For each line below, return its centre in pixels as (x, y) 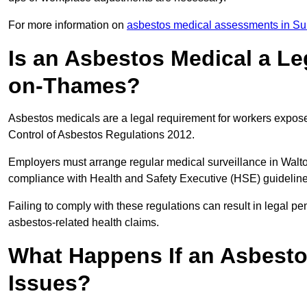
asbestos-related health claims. (84, 223)
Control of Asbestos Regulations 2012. (103, 135)
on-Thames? (74, 86)
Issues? (50, 283)
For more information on (67, 25)
